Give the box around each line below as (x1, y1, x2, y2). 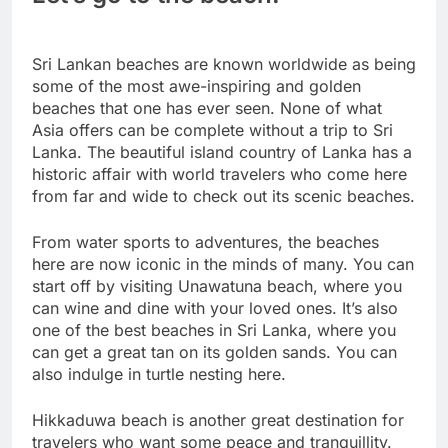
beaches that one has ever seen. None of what (32, 97, 382, 118)
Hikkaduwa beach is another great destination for (32, 409, 404, 430)
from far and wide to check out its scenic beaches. (32, 185, 415, 206)
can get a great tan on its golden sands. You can (32, 341, 397, 362)
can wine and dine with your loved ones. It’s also (32, 297, 398, 318)
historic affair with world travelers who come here (32, 163, 407, 184)
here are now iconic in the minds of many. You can (32, 253, 414, 274)
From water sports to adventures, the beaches (32, 231, 379, 252)
